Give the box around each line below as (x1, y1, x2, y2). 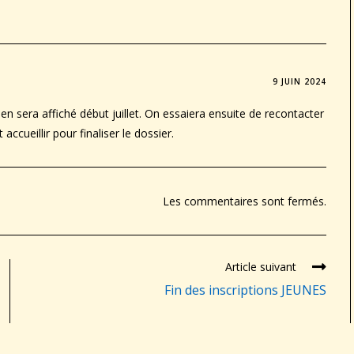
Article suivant (224, 258, 296, 274)
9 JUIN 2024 (272, 75, 326, 87)
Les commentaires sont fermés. (162, 193, 326, 209)
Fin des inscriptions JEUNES (164, 281, 326, 299)
